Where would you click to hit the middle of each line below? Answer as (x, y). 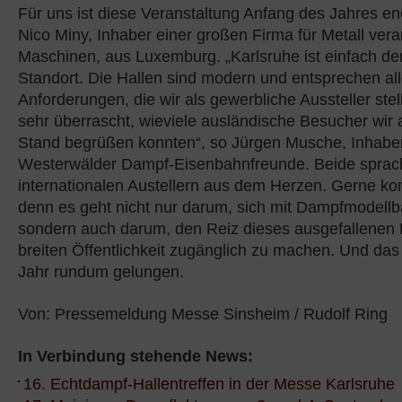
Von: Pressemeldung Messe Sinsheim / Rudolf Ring (203, 314)
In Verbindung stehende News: (135, 356)
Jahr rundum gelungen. (101, 272)
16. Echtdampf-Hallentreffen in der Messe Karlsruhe (209, 385)
